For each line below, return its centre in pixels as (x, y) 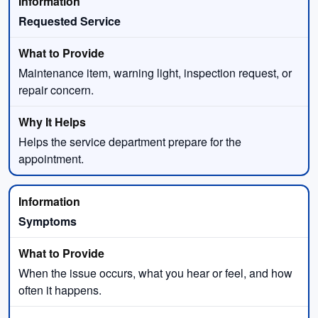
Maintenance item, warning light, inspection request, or (155, 72)
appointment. (51, 158)
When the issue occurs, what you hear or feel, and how (155, 273)
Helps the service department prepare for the (130, 141)
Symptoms (48, 221)
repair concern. (56, 89)
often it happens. (60, 290)
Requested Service (70, 21)
